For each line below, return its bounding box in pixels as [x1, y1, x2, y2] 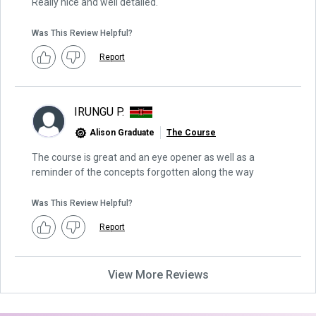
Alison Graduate [90, 128, 154, 138]
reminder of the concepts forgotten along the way [32, 166, 254, 178]
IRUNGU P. [74, 105, 124, 119]
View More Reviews [107, 268, 209, 281]
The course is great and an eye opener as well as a [32, 152, 255, 163]
